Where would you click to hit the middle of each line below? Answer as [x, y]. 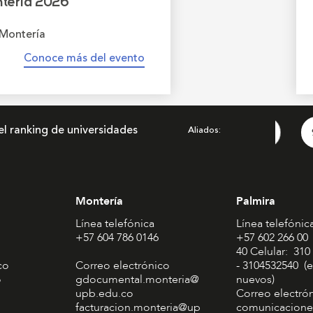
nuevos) [255, 279]
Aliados [203, 130]
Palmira [255, 201]
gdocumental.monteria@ [137, 279]
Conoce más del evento [84, 58]
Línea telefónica [115, 223]
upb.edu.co [104, 293]
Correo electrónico [122, 265]
